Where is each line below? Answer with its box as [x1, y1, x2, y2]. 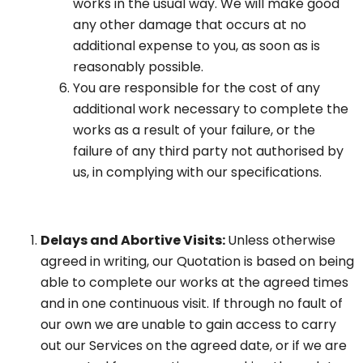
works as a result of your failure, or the [73, 121, 315, 140]
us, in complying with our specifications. [73, 163, 322, 182]
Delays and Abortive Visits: [41, 231, 228, 250]
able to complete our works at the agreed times [41, 273, 348, 293]
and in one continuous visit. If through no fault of [41, 294, 343, 314]
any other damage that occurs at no [73, 15, 306, 35]
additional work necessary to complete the [73, 100, 348, 119]
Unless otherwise [228, 231, 335, 250]
